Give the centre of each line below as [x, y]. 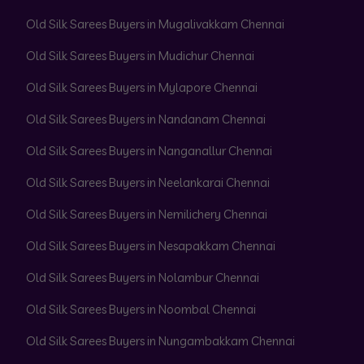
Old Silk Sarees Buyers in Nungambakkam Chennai [160, 341]
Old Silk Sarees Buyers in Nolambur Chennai [143, 278]
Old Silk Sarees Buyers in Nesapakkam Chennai [151, 246]
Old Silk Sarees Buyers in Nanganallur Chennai [149, 151]
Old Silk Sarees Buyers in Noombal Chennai [141, 310]
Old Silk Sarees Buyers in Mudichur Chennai [140, 56]
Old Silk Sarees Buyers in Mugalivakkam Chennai [155, 24]
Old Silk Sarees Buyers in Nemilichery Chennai [147, 214]
